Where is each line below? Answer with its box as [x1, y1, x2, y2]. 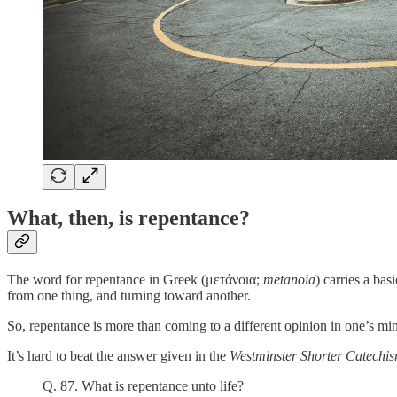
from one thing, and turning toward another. [7, 288, 251, 304]
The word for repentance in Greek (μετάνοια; [7, 272, 263, 288]
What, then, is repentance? [7, 206, 250, 230]
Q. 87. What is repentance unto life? [43, 378, 244, 394]
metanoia [263, 272, 315, 288]
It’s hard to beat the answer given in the [7, 348, 230, 364]
